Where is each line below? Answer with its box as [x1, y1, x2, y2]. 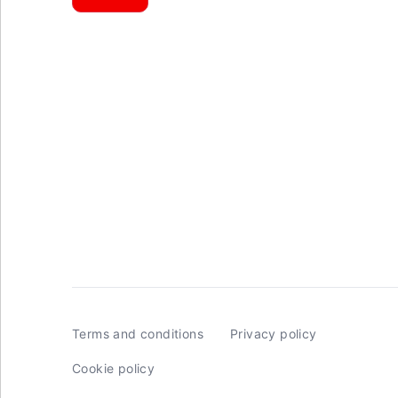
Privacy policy [230, 326, 317, 341]
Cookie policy [72, 361, 155, 376]
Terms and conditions [72, 326, 203, 341]
